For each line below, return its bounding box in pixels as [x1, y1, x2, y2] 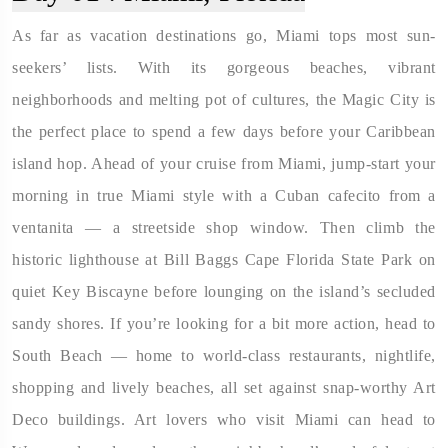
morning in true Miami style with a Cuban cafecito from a [12, 186, 436, 204]
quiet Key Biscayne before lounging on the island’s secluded [12, 282, 436, 300]
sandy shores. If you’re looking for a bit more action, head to [12, 314, 436, 332]
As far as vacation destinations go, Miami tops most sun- [12, 26, 436, 44]
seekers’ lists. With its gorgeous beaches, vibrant [12, 58, 436, 76]
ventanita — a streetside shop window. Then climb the [12, 218, 436, 236]
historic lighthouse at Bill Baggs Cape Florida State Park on [12, 250, 436, 268]
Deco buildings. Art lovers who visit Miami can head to [12, 410, 436, 428]
